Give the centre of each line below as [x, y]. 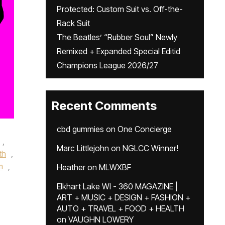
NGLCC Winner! [150, 148]
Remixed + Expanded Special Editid [119, 51]
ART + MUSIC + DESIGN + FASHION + [124, 197]
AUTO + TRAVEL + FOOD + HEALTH [121, 208]
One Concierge [145, 129]
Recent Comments [104, 106]
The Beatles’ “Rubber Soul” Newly [117, 37]
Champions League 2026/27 [107, 65]
